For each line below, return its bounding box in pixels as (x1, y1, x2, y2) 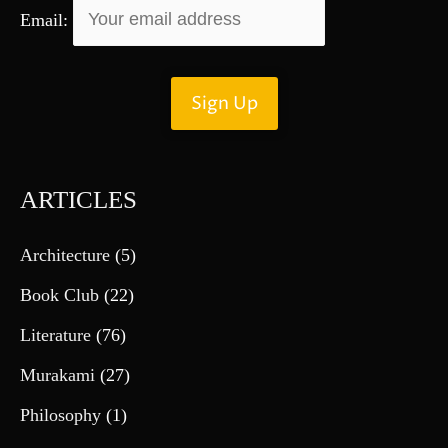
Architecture (20, 245, 110, 265)
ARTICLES (20, 185, 137, 213)
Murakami (20, 365, 95, 385)
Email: (20, 9, 73, 30)
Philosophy (20, 405, 101, 425)
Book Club (20, 285, 99, 305)
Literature (20, 325, 91, 345)
